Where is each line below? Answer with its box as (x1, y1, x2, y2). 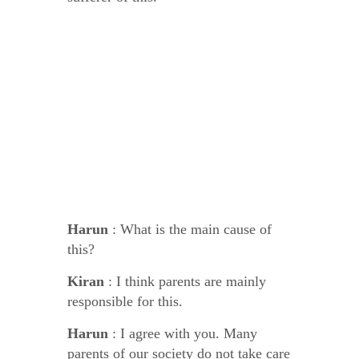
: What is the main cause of (112, 221, 272, 238)
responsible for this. (67, 293, 183, 310)
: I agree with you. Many (112, 325, 257, 342)
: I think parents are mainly (108, 273, 266, 290)
